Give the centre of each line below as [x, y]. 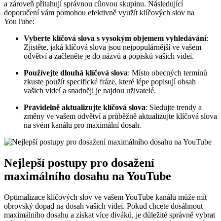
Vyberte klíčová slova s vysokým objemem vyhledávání [115, 38]
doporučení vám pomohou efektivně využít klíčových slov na [99, 13]
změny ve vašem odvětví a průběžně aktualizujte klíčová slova [120, 116]
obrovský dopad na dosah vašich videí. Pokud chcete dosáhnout [103, 206]
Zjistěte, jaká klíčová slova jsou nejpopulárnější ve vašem [112, 47]
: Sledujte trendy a [174, 108]
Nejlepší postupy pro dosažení [79, 163]
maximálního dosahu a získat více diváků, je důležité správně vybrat [110, 215]
